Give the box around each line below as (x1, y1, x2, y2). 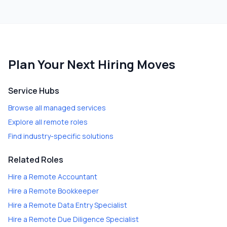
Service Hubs (8, 85, 59, 96)
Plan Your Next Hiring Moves (8, 56, 175, 72)
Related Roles (8, 154, 63, 165)
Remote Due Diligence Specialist (29, 214, 139, 224)
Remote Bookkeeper (29, 186, 99, 196)
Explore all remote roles (8, 117, 88, 127)
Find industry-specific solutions (8, 131, 113, 141)
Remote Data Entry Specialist (29, 200, 127, 210)
